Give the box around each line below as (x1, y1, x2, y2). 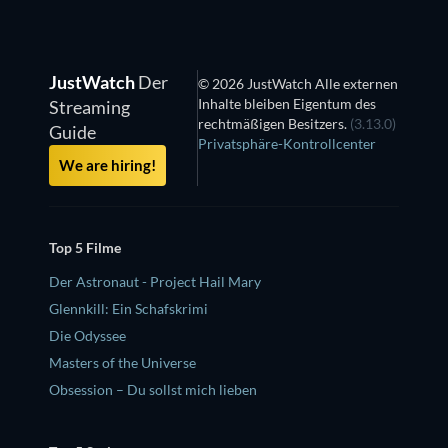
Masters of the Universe (49, 354, 196, 372)
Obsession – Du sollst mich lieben (49, 381, 257, 399)
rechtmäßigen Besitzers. (197, 114, 350, 132)
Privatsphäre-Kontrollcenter (197, 134, 376, 152)
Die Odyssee (49, 327, 126, 345)
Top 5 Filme (49, 239, 121, 257)
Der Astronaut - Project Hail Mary (49, 273, 261, 291)
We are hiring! (59, 155, 156, 174)
